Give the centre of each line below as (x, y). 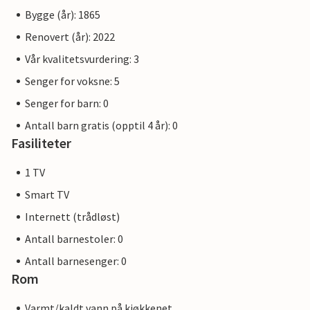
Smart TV (47, 195)
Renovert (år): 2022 (70, 37)
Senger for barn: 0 (67, 103)
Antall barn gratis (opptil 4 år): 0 (101, 126)
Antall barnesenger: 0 (76, 261)
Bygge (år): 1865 (63, 15)
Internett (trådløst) (72, 217)
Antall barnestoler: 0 (74, 239)
